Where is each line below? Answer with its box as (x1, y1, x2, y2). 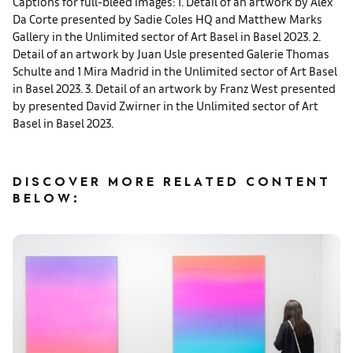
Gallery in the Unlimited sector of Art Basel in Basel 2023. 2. (13, 28, 321, 43)
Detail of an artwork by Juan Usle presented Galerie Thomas (13, 45, 329, 61)
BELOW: (13, 192, 80, 207)
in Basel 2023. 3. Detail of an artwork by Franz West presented (13, 80, 336, 95)
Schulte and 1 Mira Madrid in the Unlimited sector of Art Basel (13, 62, 337, 78)
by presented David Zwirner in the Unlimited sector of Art (13, 97, 318, 113)
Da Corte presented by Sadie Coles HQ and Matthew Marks (13, 10, 322, 26)
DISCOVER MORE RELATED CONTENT (13, 176, 331, 191)
